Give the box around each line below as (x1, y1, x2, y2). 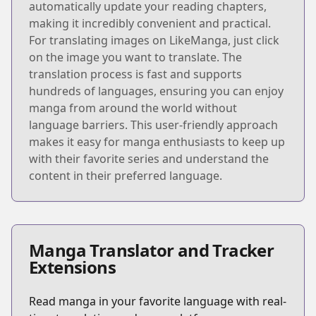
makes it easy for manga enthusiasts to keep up (29, 133, 285, 150)
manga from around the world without (29, 99, 237, 116)
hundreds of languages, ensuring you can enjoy (29, 83, 284, 99)
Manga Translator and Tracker (29, 238, 274, 262)
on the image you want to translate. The (29, 49, 242, 65)
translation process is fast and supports (29, 66, 242, 82)
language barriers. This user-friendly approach (29, 116, 278, 133)
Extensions (29, 255, 116, 279)
